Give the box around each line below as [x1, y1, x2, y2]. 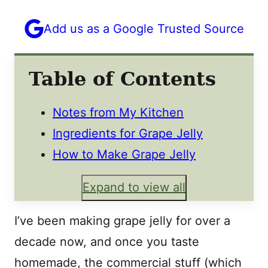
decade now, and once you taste [14, 234, 199, 249]
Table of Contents [29, 67, 216, 90]
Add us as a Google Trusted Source [43, 21, 244, 36]
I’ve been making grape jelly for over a [14, 213, 230, 228]
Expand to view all [83, 180, 185, 195]
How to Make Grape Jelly [53, 147, 196, 162]
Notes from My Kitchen [53, 105, 184, 120]
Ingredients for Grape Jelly [53, 126, 203, 141]
